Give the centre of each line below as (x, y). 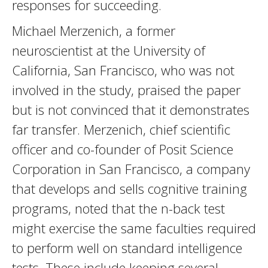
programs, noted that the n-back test (118, 208)
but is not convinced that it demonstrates (131, 109)
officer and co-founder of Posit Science (123, 149)
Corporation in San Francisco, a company (131, 169)
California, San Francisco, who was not (123, 70)
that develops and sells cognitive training (130, 188)
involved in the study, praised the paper (126, 90)
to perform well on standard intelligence (127, 248)
